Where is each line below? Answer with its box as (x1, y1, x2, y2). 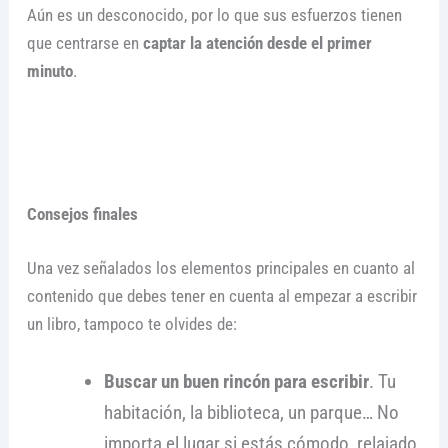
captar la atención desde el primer (142, 32, 372, 53)
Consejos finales (26, 204, 138, 225)
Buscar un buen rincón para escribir (103, 370, 369, 394)
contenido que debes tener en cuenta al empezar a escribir (26, 286, 417, 307)
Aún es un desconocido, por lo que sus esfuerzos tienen (26, 4, 402, 25)
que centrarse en (26, 32, 143, 53)
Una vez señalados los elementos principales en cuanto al (26, 258, 415, 279)
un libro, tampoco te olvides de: (26, 314, 237, 335)
